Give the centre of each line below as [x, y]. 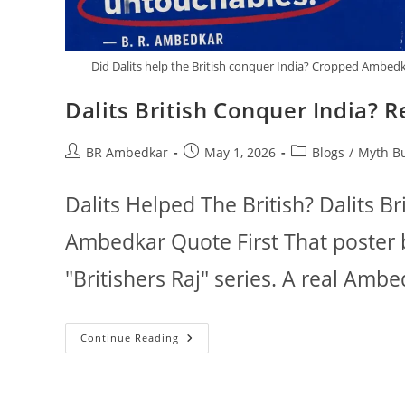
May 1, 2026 [240, 153]
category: [318, 171]
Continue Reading [130, 338]
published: [215, 171]
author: [86, 171]
